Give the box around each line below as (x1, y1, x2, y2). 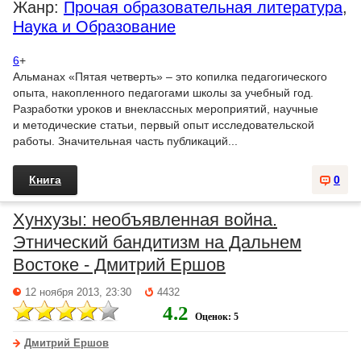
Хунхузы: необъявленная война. (13, 210, 277, 230)
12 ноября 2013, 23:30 (25, 287, 131, 298)
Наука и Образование (13, 18, 176, 35)
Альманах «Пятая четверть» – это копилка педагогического (13, 70, 327, 83)
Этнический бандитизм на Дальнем (13, 232, 301, 252)
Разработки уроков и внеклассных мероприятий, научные (13, 102, 318, 115)
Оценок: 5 (195, 311, 239, 322)
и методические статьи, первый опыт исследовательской (13, 118, 314, 131)
